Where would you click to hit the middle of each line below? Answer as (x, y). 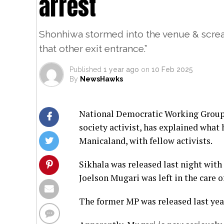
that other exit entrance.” (93, 48)
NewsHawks (101, 79)
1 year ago (121, 69)
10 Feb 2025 (172, 69)
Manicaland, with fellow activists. (146, 140)
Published (85, 69)
